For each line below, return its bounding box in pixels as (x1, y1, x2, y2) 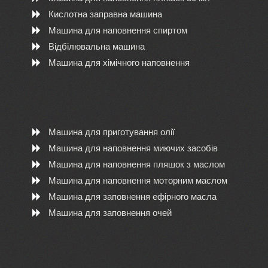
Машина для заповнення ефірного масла (48, 191, 217, 202)
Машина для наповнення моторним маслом (48, 175, 227, 185)
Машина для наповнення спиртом (48, 25, 187, 35)
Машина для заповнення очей (48, 208, 172, 218)
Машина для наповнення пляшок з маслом (48, 159, 225, 169)
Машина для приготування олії (48, 127, 175, 137)
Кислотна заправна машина (48, 9, 162, 19)
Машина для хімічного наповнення (48, 57, 190, 68)
